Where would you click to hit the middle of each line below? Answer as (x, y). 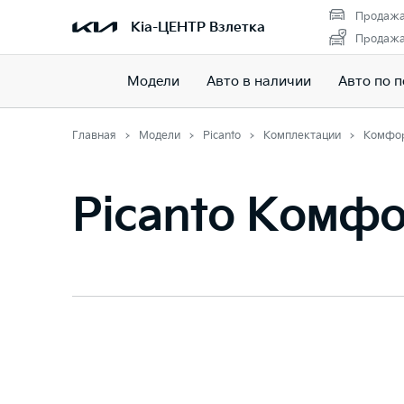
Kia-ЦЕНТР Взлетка (198, 27)
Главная (94, 136)
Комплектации (302, 136)
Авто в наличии (259, 81)
